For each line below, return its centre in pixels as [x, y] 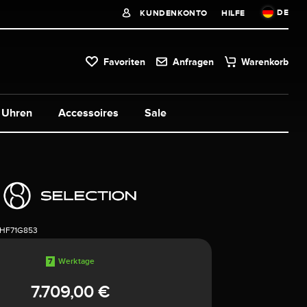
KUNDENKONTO [172, 13]
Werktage [76, 261]
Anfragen [194, 61]
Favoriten [125, 61]
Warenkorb [265, 61]
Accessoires [88, 113]
